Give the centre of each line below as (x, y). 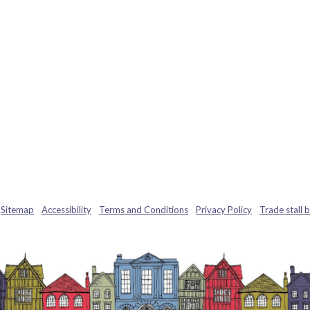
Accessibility (66, 210)
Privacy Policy (224, 210)
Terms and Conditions (144, 210)
